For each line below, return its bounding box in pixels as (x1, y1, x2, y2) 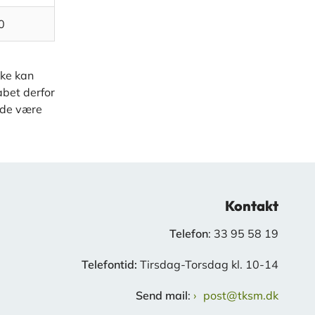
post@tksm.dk (203, 288, 278, 303)
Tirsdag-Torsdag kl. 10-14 (140, 257, 278, 272)
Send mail (136, 288, 188, 303)
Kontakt (225, 197, 278, 215)
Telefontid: (82, 257, 140, 272)
